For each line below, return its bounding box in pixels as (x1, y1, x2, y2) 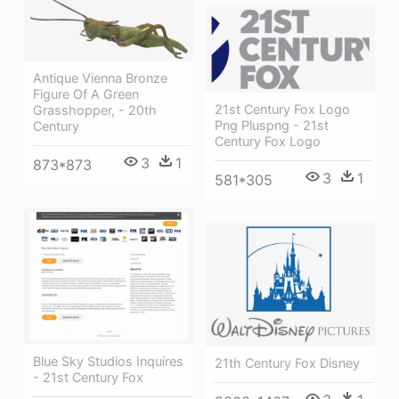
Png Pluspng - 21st (215, 118, 329, 134)
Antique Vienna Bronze (33, 70, 167, 86)
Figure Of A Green (33, 86, 139, 102)
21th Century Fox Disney (215, 355, 360, 371)
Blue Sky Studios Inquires (33, 354, 183, 370)
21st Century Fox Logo (215, 102, 350, 118)
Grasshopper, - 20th (33, 102, 157, 118)
